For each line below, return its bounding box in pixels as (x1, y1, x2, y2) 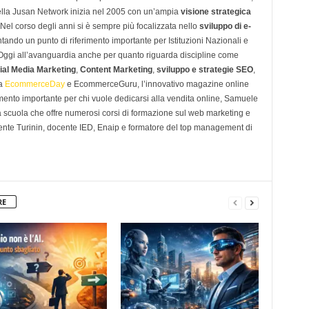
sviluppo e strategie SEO (156, 65, 253, 74)
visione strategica (180, 7, 251, 17)
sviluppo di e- (199, 21, 251, 31)
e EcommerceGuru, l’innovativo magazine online (64, 79, 249, 89)
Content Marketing (79, 65, 152, 74)
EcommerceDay (4, 79, 65, 89)
